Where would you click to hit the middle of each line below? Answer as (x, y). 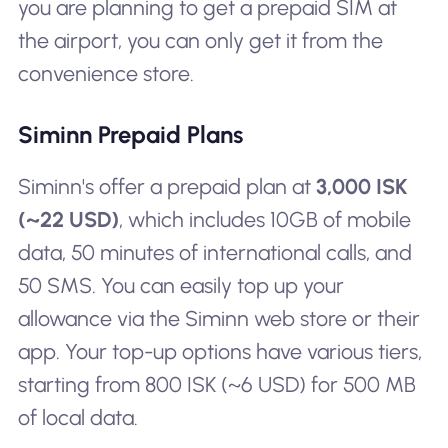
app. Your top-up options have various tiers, (219, 352)
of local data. (77, 418)
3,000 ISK (361, 187)
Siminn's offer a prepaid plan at (166, 187)
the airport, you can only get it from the (200, 40)
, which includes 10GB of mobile (264, 220)
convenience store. (105, 73)
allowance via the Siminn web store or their (218, 319)
